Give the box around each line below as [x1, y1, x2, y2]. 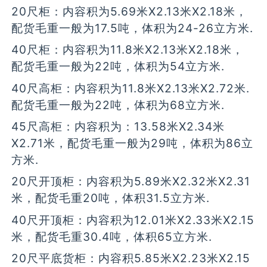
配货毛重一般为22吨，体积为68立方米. [11, 97, 225, 112]
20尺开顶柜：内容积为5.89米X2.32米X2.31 [11, 174, 251, 189]
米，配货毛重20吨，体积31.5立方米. [11, 191, 210, 206]
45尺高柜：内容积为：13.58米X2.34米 [11, 119, 225, 134]
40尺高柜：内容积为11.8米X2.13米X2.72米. [11, 80, 250, 95]
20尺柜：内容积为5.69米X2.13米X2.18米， [11, 4, 248, 18]
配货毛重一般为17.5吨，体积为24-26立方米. [11, 20, 254, 35]
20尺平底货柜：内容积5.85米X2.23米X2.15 [11, 251, 251, 266]
